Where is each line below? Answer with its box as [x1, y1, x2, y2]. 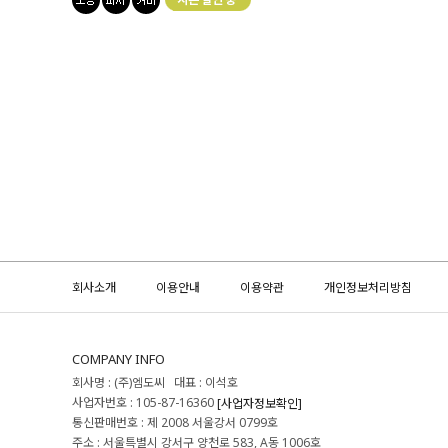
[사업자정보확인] [217, 394, 302, 412]
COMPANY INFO [72, 349, 165, 368]
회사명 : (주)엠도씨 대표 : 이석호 [72, 373, 244, 391]
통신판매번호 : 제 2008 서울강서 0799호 [72, 413, 278, 431]
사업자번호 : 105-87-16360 [72, 393, 217, 411]
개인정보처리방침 [324, 278, 412, 296]
